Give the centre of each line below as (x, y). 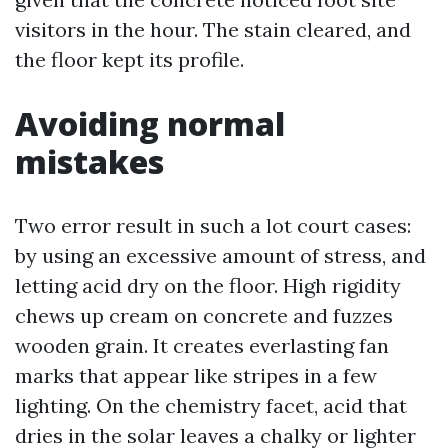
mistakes (89, 161)
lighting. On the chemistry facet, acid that (211, 405)
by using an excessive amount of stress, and (220, 255)
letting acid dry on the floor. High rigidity (208, 285)
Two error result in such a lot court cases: (213, 225)
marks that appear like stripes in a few (196, 375)
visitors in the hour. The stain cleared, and (213, 29)
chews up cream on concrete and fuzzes (204, 315)
